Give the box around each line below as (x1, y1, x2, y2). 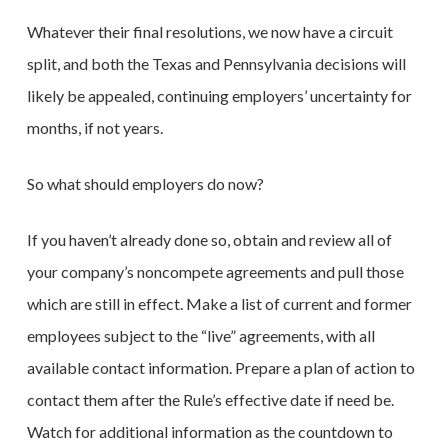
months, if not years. (26, 118, 163, 137)
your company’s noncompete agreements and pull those (26, 262, 404, 281)
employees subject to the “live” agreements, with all (26, 326, 375, 345)
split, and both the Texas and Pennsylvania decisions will (26, 54, 406, 73)
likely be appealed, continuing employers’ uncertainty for (26, 86, 412, 105)
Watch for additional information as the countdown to (26, 422, 393, 441)
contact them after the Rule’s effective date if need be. (26, 390, 394, 409)
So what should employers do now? (26, 174, 264, 193)
